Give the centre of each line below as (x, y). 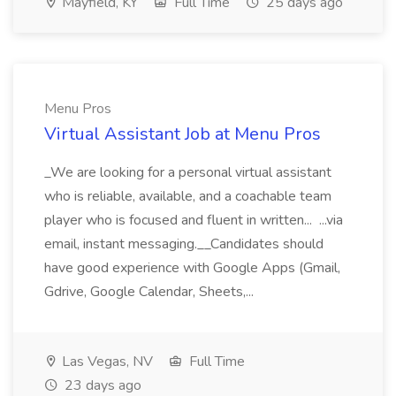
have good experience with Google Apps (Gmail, (192, 268)
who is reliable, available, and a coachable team (188, 196)
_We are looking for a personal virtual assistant (188, 172)
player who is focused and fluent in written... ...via (194, 220)
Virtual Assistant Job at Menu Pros (183, 134)
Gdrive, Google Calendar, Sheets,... (151, 292)
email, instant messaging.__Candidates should (184, 244)
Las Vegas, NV (106, 362)
